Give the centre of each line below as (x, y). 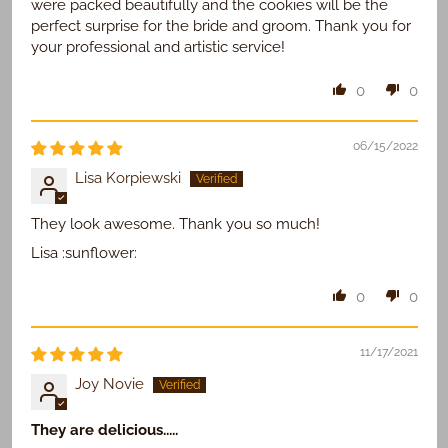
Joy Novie (109, 384)
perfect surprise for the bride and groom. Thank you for (220, 26)
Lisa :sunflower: (83, 253)
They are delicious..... (104, 430)
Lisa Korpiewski (127, 178)
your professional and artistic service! (157, 47)
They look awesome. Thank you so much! (175, 224)
